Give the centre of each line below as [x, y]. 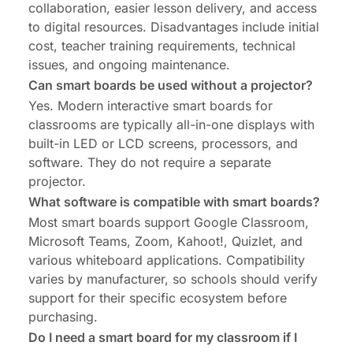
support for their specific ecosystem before [158, 297]
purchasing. [63, 316]
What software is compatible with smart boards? [174, 201]
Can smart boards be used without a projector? [171, 85]
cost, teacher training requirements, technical [162, 45]
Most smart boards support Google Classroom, [169, 222]
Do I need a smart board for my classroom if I [163, 337]
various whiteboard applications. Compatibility [167, 260]
